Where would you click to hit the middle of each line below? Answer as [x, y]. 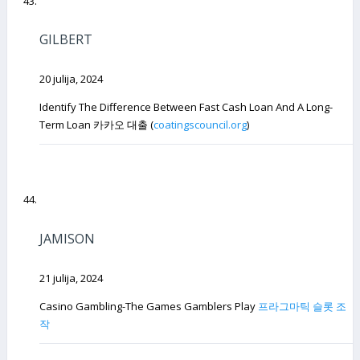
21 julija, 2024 [71, 278]
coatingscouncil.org [200, 125]
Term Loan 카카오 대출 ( [96, 125]
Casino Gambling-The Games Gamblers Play [149, 306]
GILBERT [66, 40]
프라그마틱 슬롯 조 [302, 306]
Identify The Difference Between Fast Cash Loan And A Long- [186, 107]
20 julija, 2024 [71, 79]
